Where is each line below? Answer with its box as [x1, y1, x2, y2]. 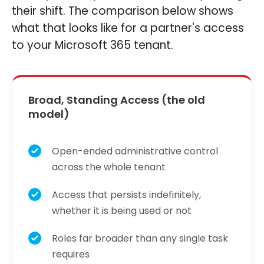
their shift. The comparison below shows [12, 2, 233, 19]
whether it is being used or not [52, 203, 192, 217]
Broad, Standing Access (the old [28, 92, 205, 107]
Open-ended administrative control [52, 144, 218, 158]
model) [28, 106, 70, 121]
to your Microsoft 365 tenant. [12, 37, 173, 53]
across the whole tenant [52, 160, 166, 174]
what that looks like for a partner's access [12, 19, 244, 36]
